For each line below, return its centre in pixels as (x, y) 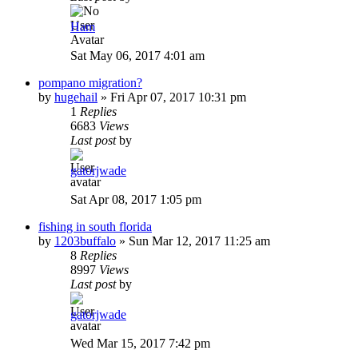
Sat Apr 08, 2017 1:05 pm (136, 199)
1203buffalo (85, 241)
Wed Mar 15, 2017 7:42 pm (140, 343)
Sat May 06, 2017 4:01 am (137, 55)
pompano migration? (90, 82)
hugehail (76, 97)
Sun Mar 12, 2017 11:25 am (199, 241)
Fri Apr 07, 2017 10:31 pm (178, 97)
